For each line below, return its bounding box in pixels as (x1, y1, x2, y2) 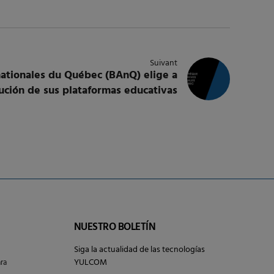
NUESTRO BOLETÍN (74, 219, 156, 236)
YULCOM (74, 256, 107, 270)
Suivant (150, 56, 177, 71)
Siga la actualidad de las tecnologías (74, 243, 205, 257)
